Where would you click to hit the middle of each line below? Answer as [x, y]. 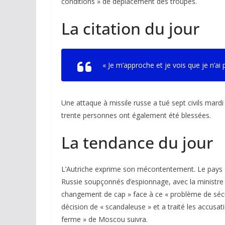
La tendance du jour [137, 142]
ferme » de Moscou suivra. [104, 219]
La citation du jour [130, 28]
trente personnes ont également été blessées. [136, 115]
